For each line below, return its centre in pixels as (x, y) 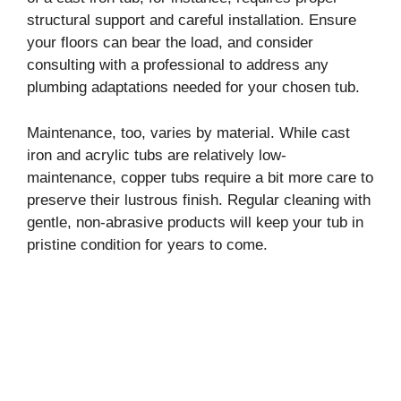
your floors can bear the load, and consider (170, 43)
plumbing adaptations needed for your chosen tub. (193, 88)
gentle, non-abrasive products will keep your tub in (195, 222)
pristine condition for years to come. (147, 244)
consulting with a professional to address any (178, 65)
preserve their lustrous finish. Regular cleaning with (199, 200)
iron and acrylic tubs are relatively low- (157, 155)
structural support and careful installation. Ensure (192, 21)
